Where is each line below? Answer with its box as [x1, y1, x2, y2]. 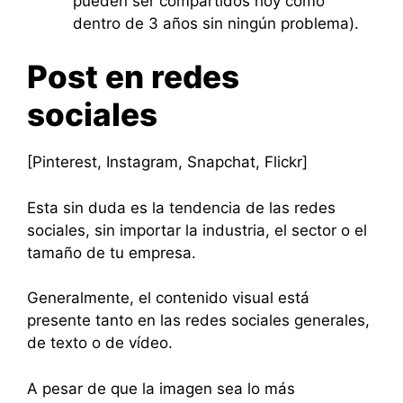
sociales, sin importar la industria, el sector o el [27, 220, 367, 239]
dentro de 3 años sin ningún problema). [73, 13, 359, 32]
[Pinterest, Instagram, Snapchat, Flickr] [27, 153, 308, 171]
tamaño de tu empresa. [27, 243, 196, 262]
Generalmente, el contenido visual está [27, 289, 309, 307]
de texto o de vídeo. [27, 334, 173, 352]
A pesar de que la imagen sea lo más [27, 379, 295, 398]
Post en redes [27, 58, 239, 95]
